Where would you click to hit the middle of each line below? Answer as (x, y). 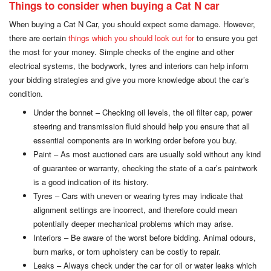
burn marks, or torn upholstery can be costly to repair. (127, 251)
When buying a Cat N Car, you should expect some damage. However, (132, 24)
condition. (26, 93)
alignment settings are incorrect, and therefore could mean (135, 209)
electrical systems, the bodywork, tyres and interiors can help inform (129, 65)
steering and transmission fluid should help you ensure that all (142, 126)
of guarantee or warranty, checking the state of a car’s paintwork (145, 168)
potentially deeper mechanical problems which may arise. (133, 223)
